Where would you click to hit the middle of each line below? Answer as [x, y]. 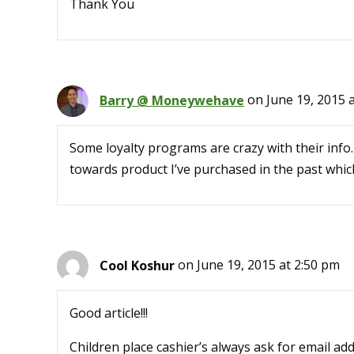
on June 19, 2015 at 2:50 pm [259, 265]
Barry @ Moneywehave [172, 100]
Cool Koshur [137, 265]
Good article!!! [109, 313]
